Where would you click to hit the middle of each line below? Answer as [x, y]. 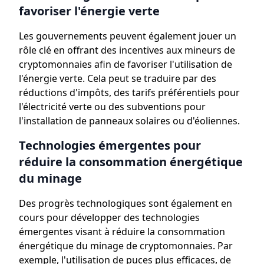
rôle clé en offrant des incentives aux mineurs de [127, 50]
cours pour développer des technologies [109, 217]
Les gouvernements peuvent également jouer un [128, 36]
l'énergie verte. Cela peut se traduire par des [118, 78]
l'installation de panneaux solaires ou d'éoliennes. [129, 121]
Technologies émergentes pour [110, 145]
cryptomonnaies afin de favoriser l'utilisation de [126, 64]
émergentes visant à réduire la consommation [122, 232]
